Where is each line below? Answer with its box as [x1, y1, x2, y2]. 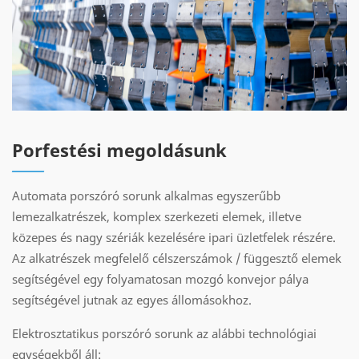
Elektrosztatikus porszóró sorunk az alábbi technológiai [12, 325, 317, 341]
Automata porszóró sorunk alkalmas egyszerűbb [12, 187, 280, 204]
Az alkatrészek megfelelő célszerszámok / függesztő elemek [12, 249, 341, 266]
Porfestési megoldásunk [12, 137, 227, 162]
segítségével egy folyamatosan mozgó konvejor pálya [12, 270, 309, 287]
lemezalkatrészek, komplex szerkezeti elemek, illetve [12, 208, 301, 224]
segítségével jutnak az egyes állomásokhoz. [12, 291, 252, 308]
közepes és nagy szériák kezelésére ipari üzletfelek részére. [12, 228, 336, 245]
